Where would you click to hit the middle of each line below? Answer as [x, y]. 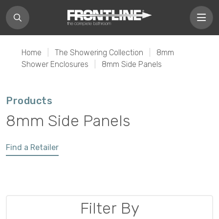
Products [29, 101]
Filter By [109, 208]
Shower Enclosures [55, 64]
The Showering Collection [99, 53]
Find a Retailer [32, 147]
